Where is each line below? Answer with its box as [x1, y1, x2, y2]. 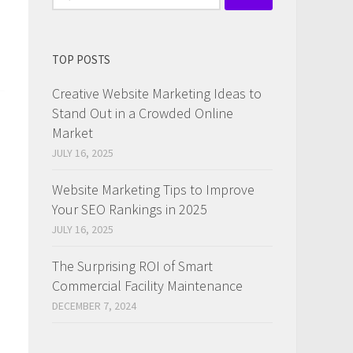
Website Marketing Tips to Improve [52, 180, 255, 199]
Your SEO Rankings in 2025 [52, 199, 207, 218]
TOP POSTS [52, 51, 110, 67]
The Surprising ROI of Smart [52, 256, 213, 275]
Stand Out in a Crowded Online [52, 103, 233, 122]
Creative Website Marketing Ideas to [52, 84, 262, 102]
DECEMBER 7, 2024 [52, 298, 136, 313]
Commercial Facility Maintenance [52, 276, 243, 295]
